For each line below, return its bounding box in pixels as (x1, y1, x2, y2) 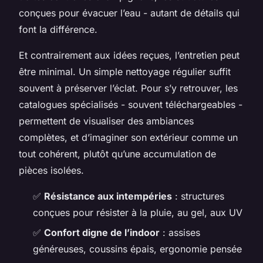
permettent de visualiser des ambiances (19, 114, 194, 127)
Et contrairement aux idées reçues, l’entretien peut (19, 49, 240, 61)
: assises (160, 227, 200, 239)
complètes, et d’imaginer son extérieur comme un (19, 131, 238, 143)
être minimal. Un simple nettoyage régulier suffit (19, 65, 231, 77)
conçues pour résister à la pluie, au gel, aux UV (33, 206, 242, 218)
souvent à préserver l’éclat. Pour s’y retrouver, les (19, 82, 238, 94)
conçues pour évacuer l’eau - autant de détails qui (19, 6, 240, 19)
